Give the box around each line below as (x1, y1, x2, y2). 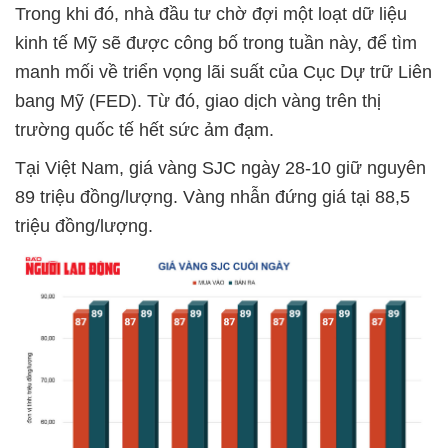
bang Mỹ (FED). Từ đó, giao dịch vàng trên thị (15, 90, 381, 111)
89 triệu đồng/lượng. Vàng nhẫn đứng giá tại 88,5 (15, 186, 410, 207)
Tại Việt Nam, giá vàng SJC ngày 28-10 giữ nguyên (15, 157, 426, 178)
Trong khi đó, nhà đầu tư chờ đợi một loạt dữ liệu (15, 3, 407, 24)
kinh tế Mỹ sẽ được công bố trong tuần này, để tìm (15, 32, 417, 53)
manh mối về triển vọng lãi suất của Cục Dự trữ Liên (15, 61, 432, 82)
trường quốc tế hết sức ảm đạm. (15, 119, 274, 140)
